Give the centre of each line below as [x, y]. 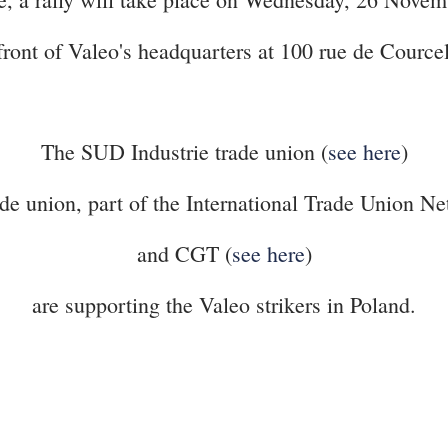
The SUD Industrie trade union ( [184, 151]
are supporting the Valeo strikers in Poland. [224, 304]
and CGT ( [184, 253]
